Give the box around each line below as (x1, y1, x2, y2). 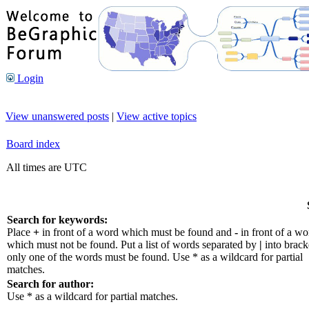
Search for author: (7, 278, 94, 290)
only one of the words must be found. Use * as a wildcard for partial (7, 251, 303, 263)
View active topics (117, 110, 197, 122)
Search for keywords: (7, 214, 108, 226)
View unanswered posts (6, 110, 109, 122)
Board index (6, 138, 60, 150)
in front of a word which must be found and (39, 226, 235, 238)
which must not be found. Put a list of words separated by (7, 239, 259, 250)
